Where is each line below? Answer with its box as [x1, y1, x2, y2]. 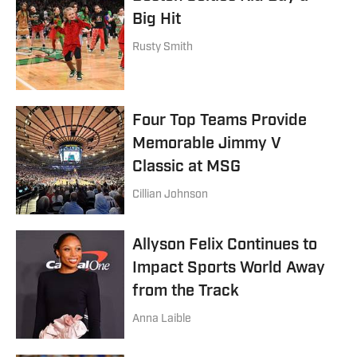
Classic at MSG [132, 159, 241, 175]
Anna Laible [132, 312, 191, 325]
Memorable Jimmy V [132, 135, 281, 152]
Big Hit [132, 11, 181, 28]
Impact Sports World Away [132, 260, 325, 277]
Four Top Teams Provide [132, 112, 307, 129]
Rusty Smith [132, 41, 193, 53]
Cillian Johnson [132, 188, 208, 201]
